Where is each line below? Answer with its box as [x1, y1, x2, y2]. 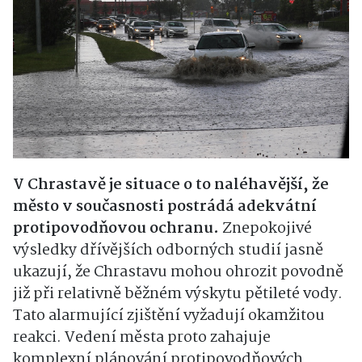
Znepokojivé [219, 217, 312, 242]
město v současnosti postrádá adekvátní [13, 195, 317, 220]
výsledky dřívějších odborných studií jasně [13, 238, 323, 263]
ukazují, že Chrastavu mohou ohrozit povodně [13, 260, 343, 285]
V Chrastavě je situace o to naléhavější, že [13, 173, 329, 198]
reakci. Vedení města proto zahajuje [13, 326, 271, 351]
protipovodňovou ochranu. [13, 217, 219, 242]
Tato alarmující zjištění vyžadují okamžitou [13, 304, 325, 329]
